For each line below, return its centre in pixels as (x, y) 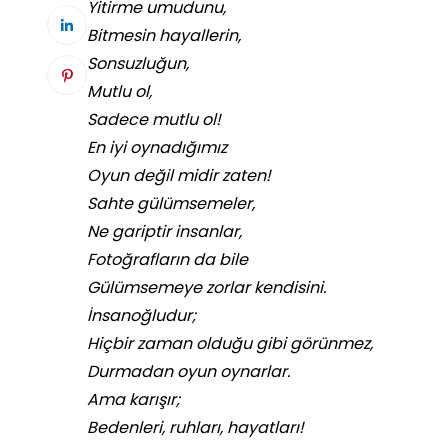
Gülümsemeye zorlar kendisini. (206, 288)
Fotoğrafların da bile (167, 260)
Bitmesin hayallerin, (164, 36)
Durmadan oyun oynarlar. (188, 372)
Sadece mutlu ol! (154, 120)
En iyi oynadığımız (157, 148)
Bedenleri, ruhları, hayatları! (195, 428)
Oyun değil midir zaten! (179, 176)
